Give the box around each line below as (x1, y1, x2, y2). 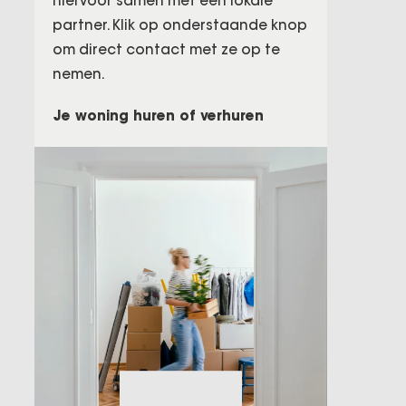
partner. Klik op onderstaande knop (52, 16, 307, 34)
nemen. (52, 65, 105, 82)
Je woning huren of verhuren (53, 107, 264, 125)
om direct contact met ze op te (52, 41, 280, 58)
